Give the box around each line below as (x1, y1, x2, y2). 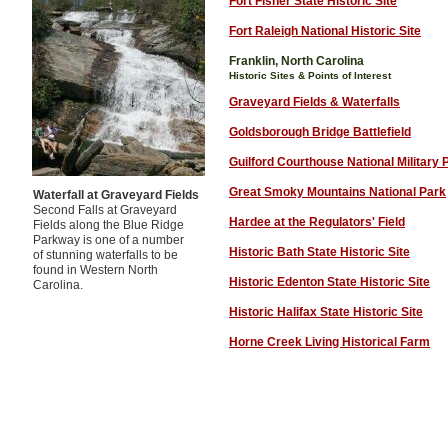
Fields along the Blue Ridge (33, 218, 184, 232)
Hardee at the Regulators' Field (229, 215, 405, 229)
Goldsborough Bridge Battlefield (229, 125, 411, 139)
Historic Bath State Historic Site (229, 245, 410, 259)
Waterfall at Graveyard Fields (33, 188, 199, 202)
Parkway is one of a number (33, 233, 184, 247)
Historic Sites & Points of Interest (229, 70, 391, 81)
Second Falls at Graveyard (33, 203, 177, 217)
